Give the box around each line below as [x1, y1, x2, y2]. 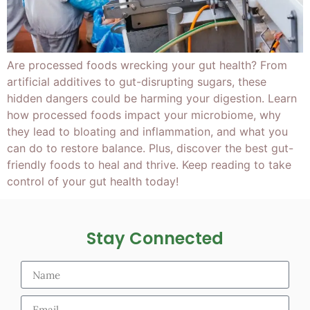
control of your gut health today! [7, 174, 179, 188]
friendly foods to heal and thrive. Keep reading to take [7, 158, 291, 172]
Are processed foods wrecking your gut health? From [7, 58, 287, 72]
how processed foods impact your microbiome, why [7, 108, 281, 122]
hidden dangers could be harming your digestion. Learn [7, 91, 297, 105]
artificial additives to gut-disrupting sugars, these [7, 75, 266, 89]
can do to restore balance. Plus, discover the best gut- [7, 141, 293, 155]
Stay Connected [86, 227, 224, 250]
